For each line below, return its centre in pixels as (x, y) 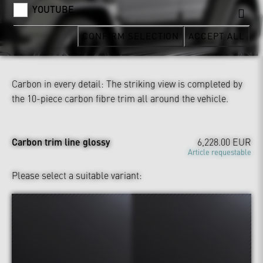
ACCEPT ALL (217, 36)
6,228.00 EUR (224, 142)
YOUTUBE (53, 9)
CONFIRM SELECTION (131, 36)
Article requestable (220, 152)
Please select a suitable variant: (77, 175)
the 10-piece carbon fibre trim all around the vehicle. (120, 98)
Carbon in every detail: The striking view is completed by (127, 84)
